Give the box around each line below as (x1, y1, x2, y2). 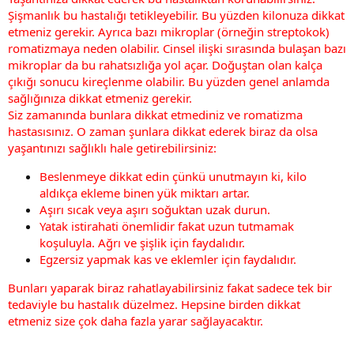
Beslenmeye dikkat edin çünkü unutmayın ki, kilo (40, 168, 307, 184)
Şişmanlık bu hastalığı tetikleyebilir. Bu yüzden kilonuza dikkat (8, 6, 345, 23)
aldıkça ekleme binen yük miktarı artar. (40, 184, 250, 201)
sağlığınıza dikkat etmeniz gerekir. (8, 89, 192, 106)
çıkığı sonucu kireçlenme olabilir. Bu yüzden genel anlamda (8, 73, 330, 89)
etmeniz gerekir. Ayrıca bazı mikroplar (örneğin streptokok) (8, 23, 330, 40)
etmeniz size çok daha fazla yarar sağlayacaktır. (8, 312, 263, 329)
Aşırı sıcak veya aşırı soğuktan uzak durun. (40, 201, 270, 217)
